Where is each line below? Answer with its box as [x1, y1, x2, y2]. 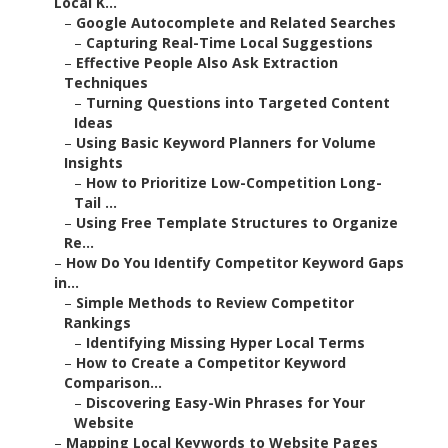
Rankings [64, 313, 131, 333]
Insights [64, 153, 123, 173]
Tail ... [74, 193, 117, 213]
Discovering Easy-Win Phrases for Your [86, 393, 365, 413]
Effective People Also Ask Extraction [76, 53, 338, 73]
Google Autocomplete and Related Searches [76, 13, 396, 33]
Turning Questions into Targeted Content [86, 93, 390, 113]
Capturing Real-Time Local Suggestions [86, 33, 373, 53]
